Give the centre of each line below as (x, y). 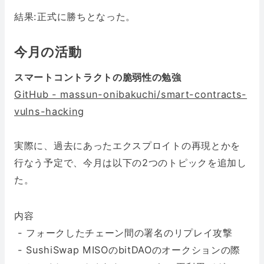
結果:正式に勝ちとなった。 (75, 17)
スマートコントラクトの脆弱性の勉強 (98, 77)
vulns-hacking (49, 112)
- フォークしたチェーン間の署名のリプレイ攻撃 (123, 233)
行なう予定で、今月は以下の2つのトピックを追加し (131, 163)
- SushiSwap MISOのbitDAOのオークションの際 (128, 250)
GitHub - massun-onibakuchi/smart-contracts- (131, 95)
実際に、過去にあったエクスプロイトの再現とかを (128, 146)
